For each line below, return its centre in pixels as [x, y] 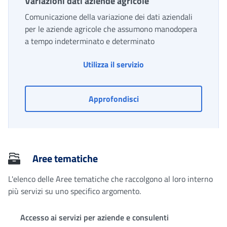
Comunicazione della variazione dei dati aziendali [109, 17]
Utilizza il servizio [113, 65]
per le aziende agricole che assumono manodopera [111, 29]
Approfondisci [113, 99]
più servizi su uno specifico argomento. [74, 191]
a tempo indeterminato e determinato [90, 41]
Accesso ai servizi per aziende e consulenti [94, 218]
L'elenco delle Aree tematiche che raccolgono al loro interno [110, 179]
